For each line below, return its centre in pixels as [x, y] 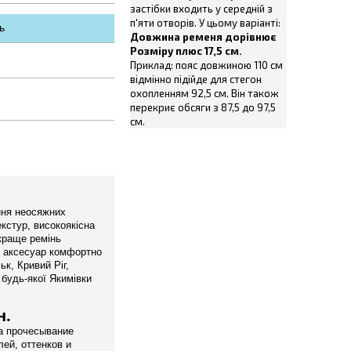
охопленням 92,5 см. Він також [204, 93]
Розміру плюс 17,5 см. [186, 51]
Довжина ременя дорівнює [203, 37]
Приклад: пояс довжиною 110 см [206, 65]
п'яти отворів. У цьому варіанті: [205, 23]
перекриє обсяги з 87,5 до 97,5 [203, 107]
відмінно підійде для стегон [196, 79]
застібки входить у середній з [201, 9]
